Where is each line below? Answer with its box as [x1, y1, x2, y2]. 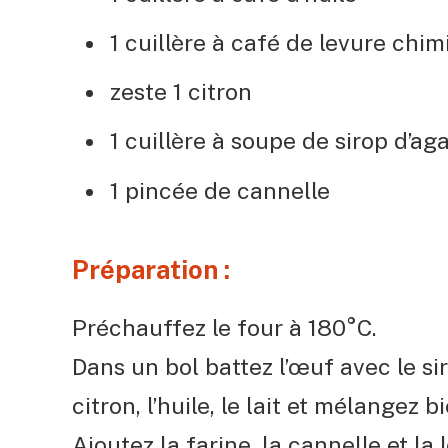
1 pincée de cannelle [110, 176, 330, 204]
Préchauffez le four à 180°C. [72, 314, 376, 342]
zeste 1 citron [110, 78, 252, 106]
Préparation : [72, 254, 230, 285]
